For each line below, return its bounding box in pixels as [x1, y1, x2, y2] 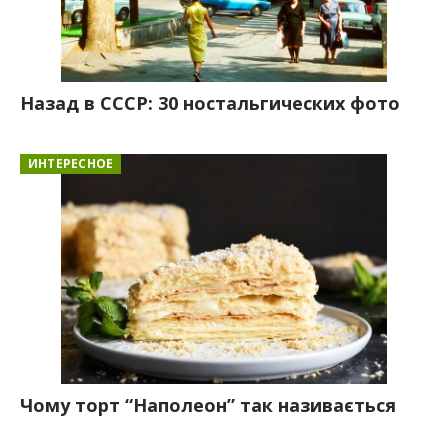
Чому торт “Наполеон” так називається [20, 392, 396, 417]
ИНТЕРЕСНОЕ [28, 155, 114, 172]
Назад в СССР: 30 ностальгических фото [20, 91, 400, 115]
